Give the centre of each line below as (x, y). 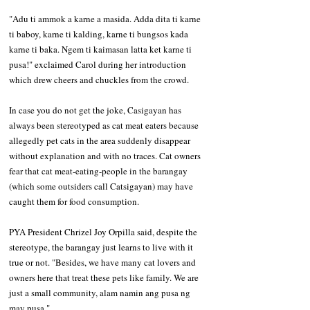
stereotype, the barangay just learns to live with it (102, 247)
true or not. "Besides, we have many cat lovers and (103, 262)
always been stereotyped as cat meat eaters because (105, 125)
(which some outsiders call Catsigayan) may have (102, 186)
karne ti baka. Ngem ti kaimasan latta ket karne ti (101, 49)
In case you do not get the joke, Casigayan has (96, 110)
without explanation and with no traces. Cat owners (106, 155)
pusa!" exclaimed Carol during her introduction (99, 64)
